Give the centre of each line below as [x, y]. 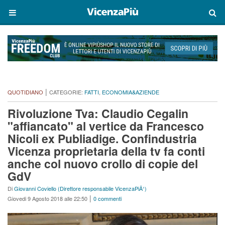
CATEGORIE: [67, 92]
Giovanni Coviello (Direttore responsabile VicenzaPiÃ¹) [80, 189]
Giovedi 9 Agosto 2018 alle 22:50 [47, 199]
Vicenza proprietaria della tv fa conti [106, 151]
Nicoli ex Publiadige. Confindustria [102, 139]
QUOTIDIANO [25, 92]
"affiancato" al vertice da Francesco [106, 126]
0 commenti [107, 199]
